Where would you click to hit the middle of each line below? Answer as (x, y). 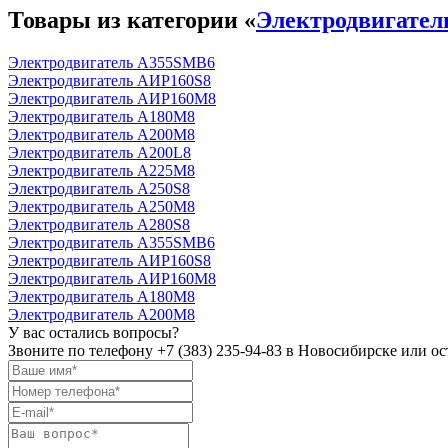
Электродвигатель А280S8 (99, 225)
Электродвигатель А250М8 (101, 207)
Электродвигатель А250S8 (99, 189)
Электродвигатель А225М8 (101, 171)
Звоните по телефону (82, 351)
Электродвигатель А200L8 (99, 153)
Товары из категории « (132, 20)
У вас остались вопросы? (93, 333)
